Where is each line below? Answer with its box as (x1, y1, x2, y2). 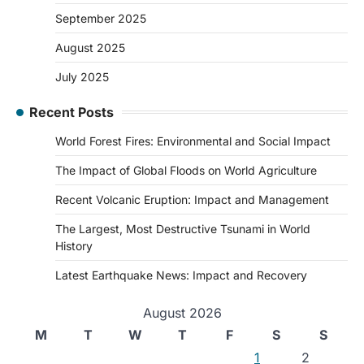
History (55, 238, 93, 253)
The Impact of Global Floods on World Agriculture (55, 162, 317, 177)
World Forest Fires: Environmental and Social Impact (55, 133, 331, 148)
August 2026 (142, 304, 222, 321)
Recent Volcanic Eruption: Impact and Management (55, 192, 329, 206)
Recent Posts (29, 103, 114, 120)
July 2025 (55, 69, 109, 84)
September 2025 (55, 11, 146, 25)
